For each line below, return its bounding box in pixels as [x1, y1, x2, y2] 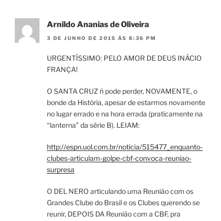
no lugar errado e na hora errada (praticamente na [47, 110, 203, 118]
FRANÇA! [47, 65, 77, 74]
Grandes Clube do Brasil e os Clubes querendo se [47, 198, 200, 207]
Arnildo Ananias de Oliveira [47, 19, 149, 29]
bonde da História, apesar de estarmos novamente [47, 98, 205, 107]
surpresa [47, 165, 74, 174]
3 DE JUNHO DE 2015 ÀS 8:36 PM [47, 35, 156, 41]
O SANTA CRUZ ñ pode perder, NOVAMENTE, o [47, 87, 197, 96]
